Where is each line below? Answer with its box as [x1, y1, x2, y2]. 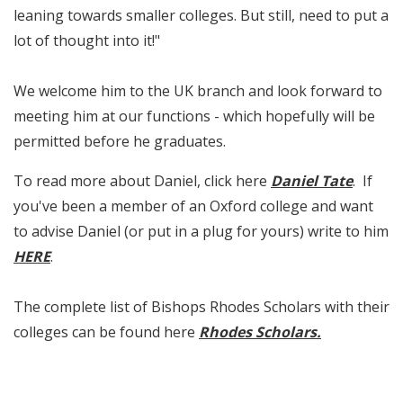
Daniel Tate [271, 171, 353, 192]
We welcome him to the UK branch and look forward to [13, 81, 382, 102]
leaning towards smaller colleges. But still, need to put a [13, 5, 389, 26]
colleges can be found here [13, 322, 199, 343]
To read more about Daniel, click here [13, 171, 271, 192]
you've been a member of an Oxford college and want [13, 196, 373, 217]
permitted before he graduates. [13, 131, 226, 152]
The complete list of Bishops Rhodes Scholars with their [13, 297, 390, 318]
